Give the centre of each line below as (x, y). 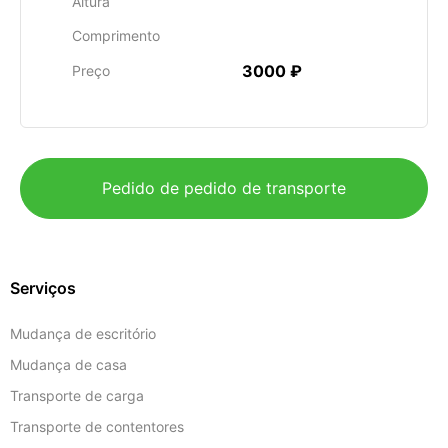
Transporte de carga (77, 395)
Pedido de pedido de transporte (224, 188)
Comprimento (116, 35)
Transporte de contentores (97, 426)
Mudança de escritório (83, 333)
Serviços (43, 288)
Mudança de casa (68, 364)
